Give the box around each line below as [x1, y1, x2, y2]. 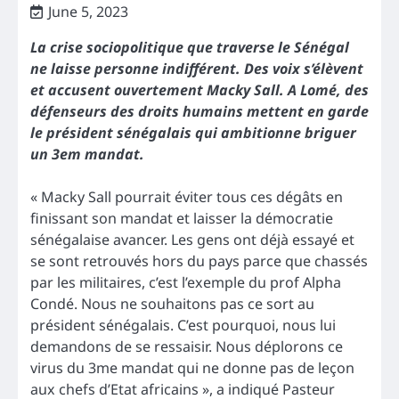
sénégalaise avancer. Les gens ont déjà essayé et [30, 229, 354, 249]
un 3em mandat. [30, 143, 144, 164]
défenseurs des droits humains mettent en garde [30, 101, 369, 121]
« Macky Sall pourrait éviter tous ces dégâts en [30, 186, 343, 207]
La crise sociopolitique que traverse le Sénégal [30, 37, 349, 57]
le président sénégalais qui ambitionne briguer [30, 122, 356, 142]
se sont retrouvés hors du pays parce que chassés [30, 250, 368, 271]
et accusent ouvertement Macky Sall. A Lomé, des [30, 79, 369, 100]
